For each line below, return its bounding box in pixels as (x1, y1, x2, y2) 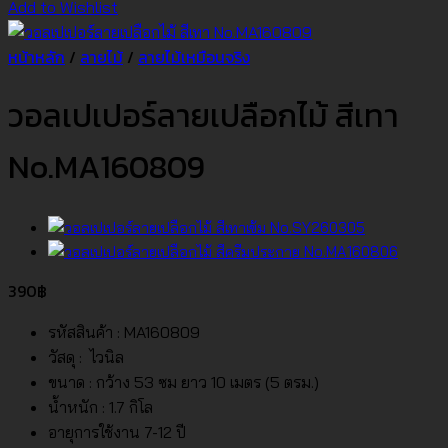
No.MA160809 (8, 143, 205, 192)
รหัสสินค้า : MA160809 (48, 321, 200, 342)
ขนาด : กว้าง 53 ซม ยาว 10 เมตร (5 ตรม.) (48, 371, 319, 392)
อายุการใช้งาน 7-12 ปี (48, 421, 186, 442)
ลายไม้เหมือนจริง (138, 45, 250, 69)
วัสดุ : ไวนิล (48, 346, 124, 367)
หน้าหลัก (8, 45, 65, 69)
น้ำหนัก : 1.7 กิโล (48, 396, 153, 417)
